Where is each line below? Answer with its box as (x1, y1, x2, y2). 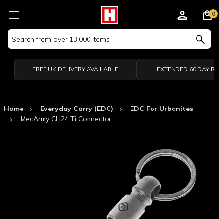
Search (8, 30, 30, 39)
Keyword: (8, 40, 37, 49)
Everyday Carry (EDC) (40, 104, 113, 113)
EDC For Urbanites (130, 104, 193, 113)
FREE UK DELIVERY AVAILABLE (32, 66, 118, 73)
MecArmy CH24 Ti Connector (21, 114, 111, 123)
